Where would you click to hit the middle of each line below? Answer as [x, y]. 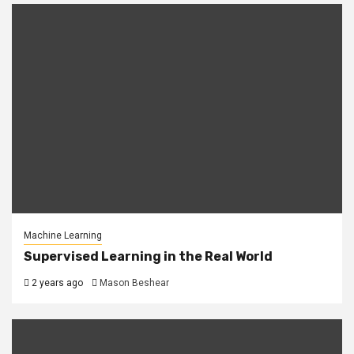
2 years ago [56, 283]
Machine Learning [63, 236]
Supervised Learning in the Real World [148, 257]
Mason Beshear [134, 283]
